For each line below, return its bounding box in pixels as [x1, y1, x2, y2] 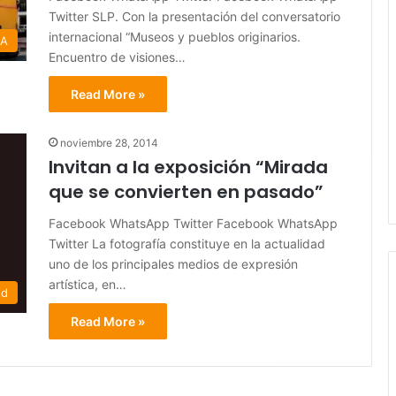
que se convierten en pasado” [49, 179, 324, 205]
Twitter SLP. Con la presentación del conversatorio [49, 9, 340, 25]
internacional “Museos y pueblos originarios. [49, 29, 301, 45]
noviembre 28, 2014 [60, 136, 158, 150]
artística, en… [49, 277, 126, 293]
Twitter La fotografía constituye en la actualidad [49, 236, 325, 252]
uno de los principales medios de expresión [49, 256, 298, 272]
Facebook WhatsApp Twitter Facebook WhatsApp [49, 216, 338, 232]
